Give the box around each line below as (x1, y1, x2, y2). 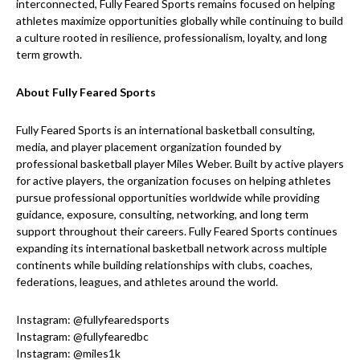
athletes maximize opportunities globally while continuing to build (16, 14, 343, 28)
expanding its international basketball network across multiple (16, 241, 327, 256)
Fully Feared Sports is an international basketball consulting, (16, 123, 315, 137)
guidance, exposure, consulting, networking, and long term (16, 207, 309, 222)
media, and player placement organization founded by (16, 140, 281, 154)
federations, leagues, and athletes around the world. (16, 275, 278, 289)
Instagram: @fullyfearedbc (16, 329, 149, 344)
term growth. (16, 47, 82, 62)
